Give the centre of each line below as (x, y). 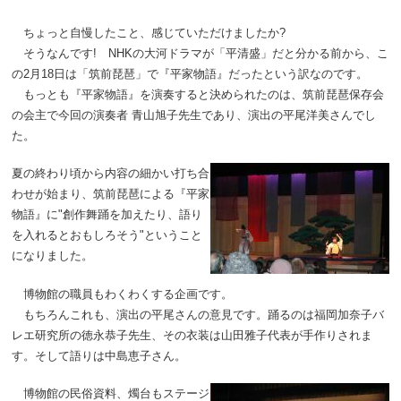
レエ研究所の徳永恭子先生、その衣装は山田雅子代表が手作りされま (192, 335)
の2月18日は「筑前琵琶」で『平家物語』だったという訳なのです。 (190, 73)
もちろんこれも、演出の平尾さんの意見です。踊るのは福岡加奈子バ (198, 314)
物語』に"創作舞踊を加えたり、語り (107, 215)
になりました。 (53, 256)
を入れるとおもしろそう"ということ (107, 235)
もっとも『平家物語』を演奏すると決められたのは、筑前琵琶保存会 (198, 94)
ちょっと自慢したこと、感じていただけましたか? (149, 32)
